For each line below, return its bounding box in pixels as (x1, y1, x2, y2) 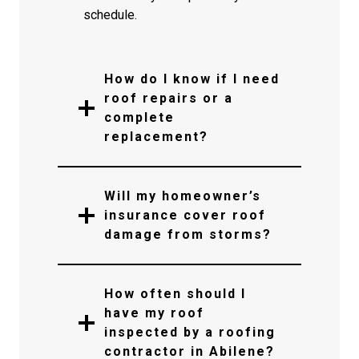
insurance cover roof (104, 208, 266, 223)
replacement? (104, 129, 208, 144)
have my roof (104, 305, 204, 321)
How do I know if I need (104, 71, 280, 87)
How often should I (104, 286, 246, 301)
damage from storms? (104, 227, 272, 242)
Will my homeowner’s (104, 188, 261, 204)
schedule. (83, 7, 137, 22)
